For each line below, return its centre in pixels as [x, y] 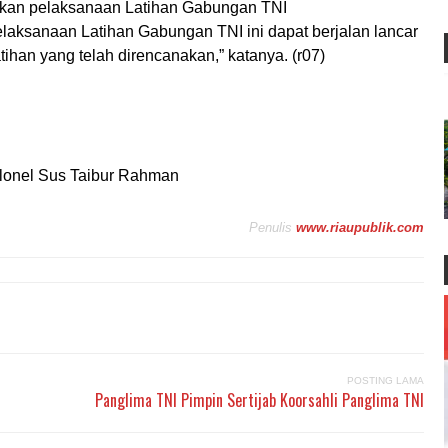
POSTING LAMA [385, 380]
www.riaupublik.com [360, 227]
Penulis [270, 227]
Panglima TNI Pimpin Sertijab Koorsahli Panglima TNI [259, 399]
